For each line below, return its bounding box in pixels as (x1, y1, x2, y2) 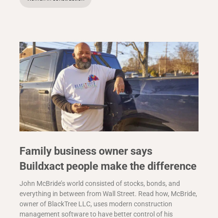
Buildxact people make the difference (19, 160, 197, 173)
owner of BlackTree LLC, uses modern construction (19, 200, 172, 208)
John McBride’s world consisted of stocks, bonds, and (19, 180, 180, 188)
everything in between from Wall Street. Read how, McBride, (19, 190, 197, 198)
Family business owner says (19, 145, 152, 158)
